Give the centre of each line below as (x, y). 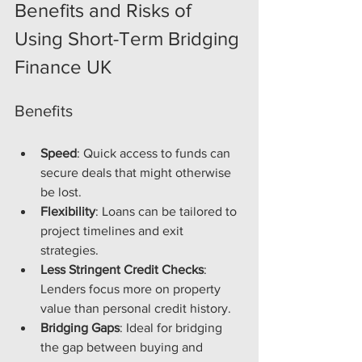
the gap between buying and (123, 347)
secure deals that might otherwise (137, 172)
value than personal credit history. (136, 308)
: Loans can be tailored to (168, 211)
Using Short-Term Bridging (129, 38)
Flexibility (68, 211)
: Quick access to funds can (155, 153)
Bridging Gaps (80, 327)
